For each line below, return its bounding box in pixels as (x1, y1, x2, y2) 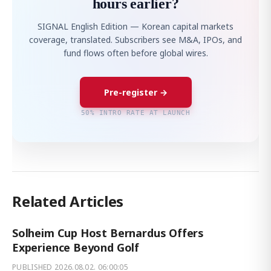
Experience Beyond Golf (12, 240, 140, 255)
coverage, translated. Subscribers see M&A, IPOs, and (29, 33, 242, 45)
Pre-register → (103, 86, 168, 98)
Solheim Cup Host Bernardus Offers (12, 225, 204, 240)
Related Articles (12, 191, 124, 211)
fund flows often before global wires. (63, 47, 208, 59)
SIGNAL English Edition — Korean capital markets (38, 20, 233, 32)
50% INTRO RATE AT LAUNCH (80, 108, 191, 116)
